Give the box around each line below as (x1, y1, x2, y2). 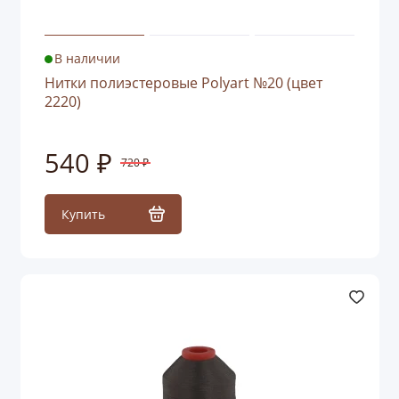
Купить (61, 205, 105, 223)
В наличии (54, 51, 121, 68)
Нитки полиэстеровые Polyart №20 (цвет (44, 73, 322, 94)
